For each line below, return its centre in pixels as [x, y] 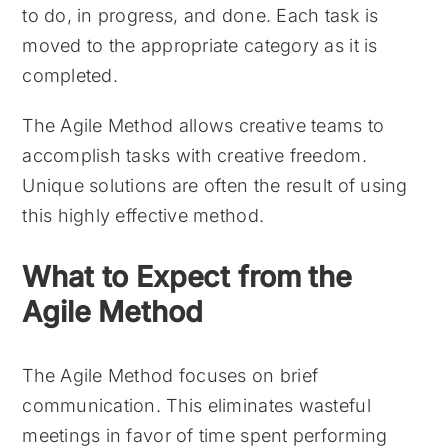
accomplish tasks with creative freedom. [194, 155]
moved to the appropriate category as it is [200, 45]
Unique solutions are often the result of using [215, 185]
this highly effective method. [143, 215]
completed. [70, 75]
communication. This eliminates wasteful [196, 405]
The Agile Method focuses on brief [170, 375]
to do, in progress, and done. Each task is [200, 15]
